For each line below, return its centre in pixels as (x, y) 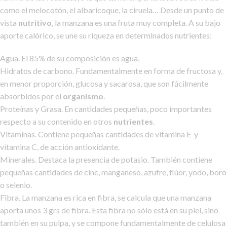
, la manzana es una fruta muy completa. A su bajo (136, 23)
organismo (83, 96)
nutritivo (35, 23)
